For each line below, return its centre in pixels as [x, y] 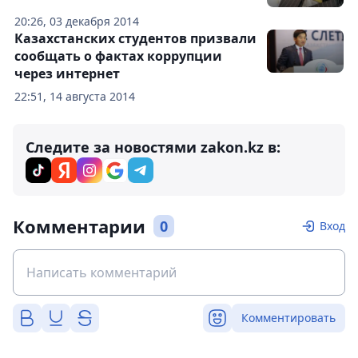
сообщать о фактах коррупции [118, 56]
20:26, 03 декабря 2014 [77, 22]
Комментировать [288, 318]
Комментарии [79, 227]
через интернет [67, 74]
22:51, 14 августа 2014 [75, 97]
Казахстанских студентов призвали [135, 39]
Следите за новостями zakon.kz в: [153, 147]
